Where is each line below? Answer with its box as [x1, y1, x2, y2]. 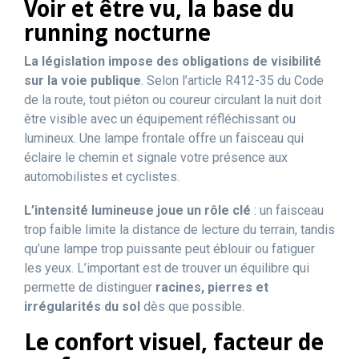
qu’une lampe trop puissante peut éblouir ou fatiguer [24, 241, 315, 256]
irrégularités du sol [24, 299, 140, 314]
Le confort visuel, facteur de [24, 329, 324, 356]
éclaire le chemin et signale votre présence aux [24, 150, 288, 165]
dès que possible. [140, 299, 244, 314]
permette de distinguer [24, 280, 155, 295]
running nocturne [24, 20, 211, 46]
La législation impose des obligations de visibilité [24, 54, 321, 69]
